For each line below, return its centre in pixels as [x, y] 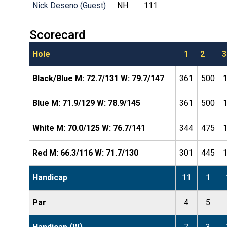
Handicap [50, 177]
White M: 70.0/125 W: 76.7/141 [89, 128]
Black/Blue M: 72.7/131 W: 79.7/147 [98, 78]
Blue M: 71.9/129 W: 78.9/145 [86, 103]
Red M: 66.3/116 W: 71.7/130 [85, 153]
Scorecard [57, 35]
